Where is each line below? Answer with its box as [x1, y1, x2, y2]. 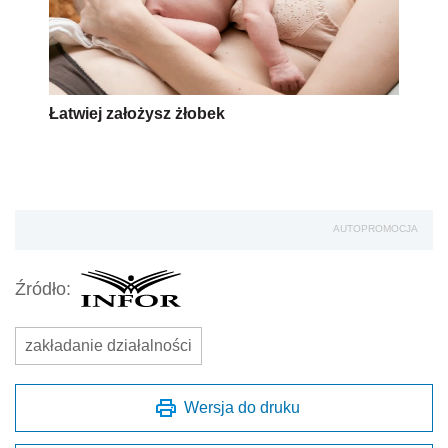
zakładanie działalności [25, 337, 192, 355]
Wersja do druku [184, 399, 300, 417]
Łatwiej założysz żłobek [49, 105, 225, 123]
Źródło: [15, 278, 71, 299]
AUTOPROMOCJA [333, 223, 418, 235]
